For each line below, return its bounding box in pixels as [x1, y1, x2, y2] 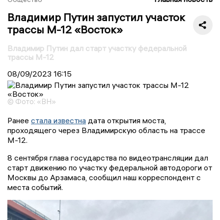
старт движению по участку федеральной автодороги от [7, 162, 212, 172]
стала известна [31, 115, 86, 125]
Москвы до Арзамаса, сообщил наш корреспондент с [7, 172, 201, 182]
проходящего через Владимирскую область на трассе [7, 125, 205, 135]
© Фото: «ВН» [7, 96, 56, 106]
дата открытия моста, [86, 115, 166, 125]
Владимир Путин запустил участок [7, 10, 185, 24]
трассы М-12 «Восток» [7, 22, 123, 36]
